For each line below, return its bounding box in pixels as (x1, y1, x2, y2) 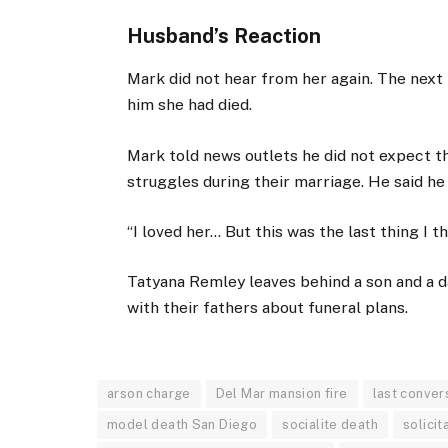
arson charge (107, 386, 191, 402)
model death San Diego (107, 417, 258, 433)
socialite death (282, 417, 379, 433)
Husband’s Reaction (127, 24, 322, 49)
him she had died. (127, 95, 253, 115)
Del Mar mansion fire (215, 386, 348, 402)
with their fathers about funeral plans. (127, 297, 409, 317)
